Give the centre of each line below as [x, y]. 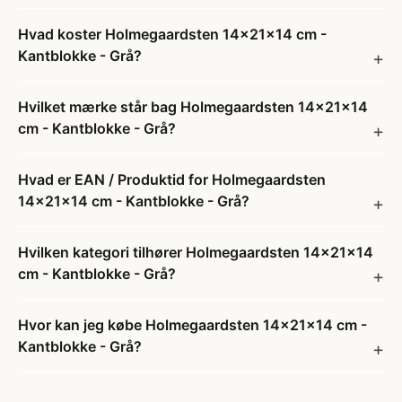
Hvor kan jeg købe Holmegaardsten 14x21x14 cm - [192, 325]
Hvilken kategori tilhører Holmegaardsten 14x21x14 [196, 252]
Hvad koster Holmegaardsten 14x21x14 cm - [172, 34]
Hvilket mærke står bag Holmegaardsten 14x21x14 [193, 107]
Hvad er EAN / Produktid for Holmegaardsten [172, 179]
